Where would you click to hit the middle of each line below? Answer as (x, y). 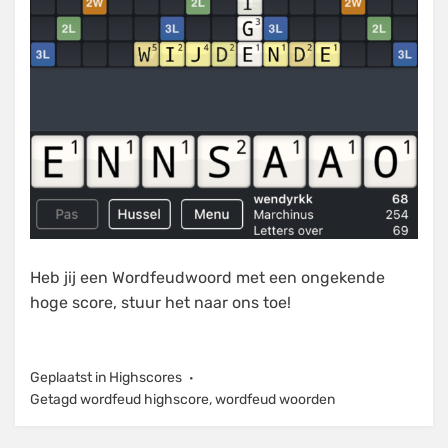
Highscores (145, 377)
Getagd (55, 399)
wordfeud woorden (275, 399)
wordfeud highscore (144, 399)
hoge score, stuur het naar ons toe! (160, 302)
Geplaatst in (69, 377)
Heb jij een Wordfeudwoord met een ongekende (207, 277)
